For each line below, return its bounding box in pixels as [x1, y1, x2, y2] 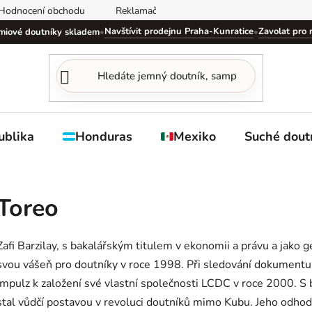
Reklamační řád [116, 4, 181, 17]
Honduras [75, 127, 132, 145]
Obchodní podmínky [212, 4, 299, 17]
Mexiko [173, 127, 216, 145]
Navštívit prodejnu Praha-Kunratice [104, 25, 253, 38]
